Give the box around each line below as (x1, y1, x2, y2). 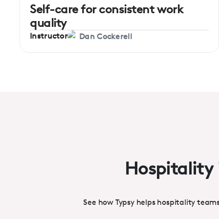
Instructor (30, 31, 67, 41)
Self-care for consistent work (30, 2, 183, 16)
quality (30, 16, 66, 30)
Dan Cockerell (79, 31, 132, 41)
